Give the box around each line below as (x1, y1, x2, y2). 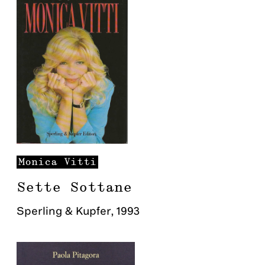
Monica (18, 157, 57, 167)
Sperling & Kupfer (17, 203, 111, 218)
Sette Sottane (17, 181, 132, 194)
